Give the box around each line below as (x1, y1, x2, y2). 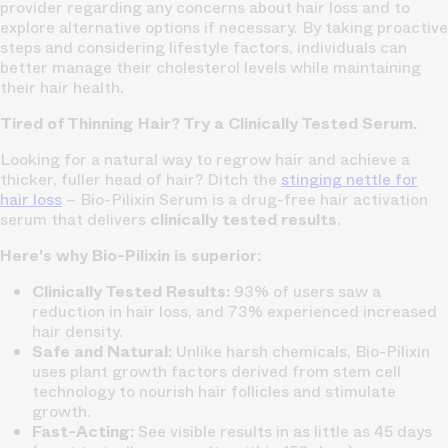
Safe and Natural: (32, 340, 172, 364)
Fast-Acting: (32, 420, 134, 444)
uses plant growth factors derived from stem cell (32, 360, 401, 384)
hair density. (32, 320, 123, 344)
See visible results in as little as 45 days (134, 420, 432, 444)
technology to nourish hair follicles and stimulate (32, 380, 396, 404)
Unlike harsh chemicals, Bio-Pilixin (172, 340, 430, 364)
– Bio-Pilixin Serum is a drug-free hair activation (62, 188, 428, 212)
